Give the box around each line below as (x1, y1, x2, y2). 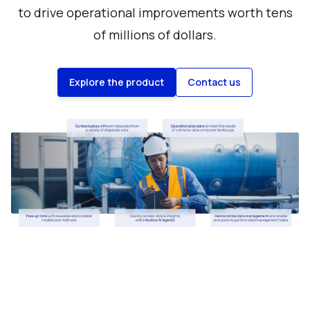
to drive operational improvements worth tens (17, 4, 293, 21)
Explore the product (69, 75, 164, 89)
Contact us (188, 75, 241, 89)
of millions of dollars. (93, 26, 217, 43)
